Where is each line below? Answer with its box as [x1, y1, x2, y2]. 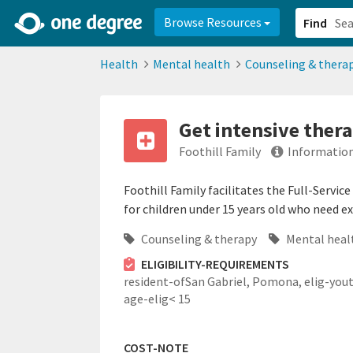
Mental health [153, 56, 230, 72]
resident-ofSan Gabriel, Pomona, [124, 273, 304, 289]
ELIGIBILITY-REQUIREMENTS [140, 256, 289, 272]
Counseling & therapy [139, 231, 257, 247]
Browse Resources [164, 14, 264, 30]
